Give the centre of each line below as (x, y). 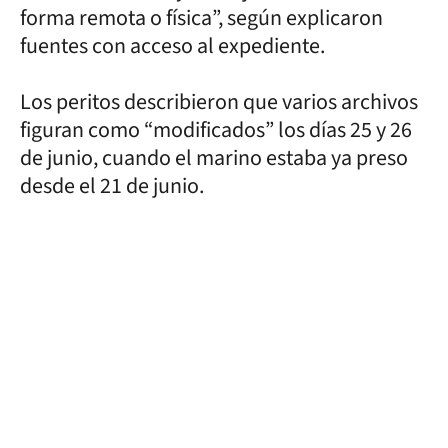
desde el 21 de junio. (112, 185)
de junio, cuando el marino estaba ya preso (214, 157)
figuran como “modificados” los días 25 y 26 (216, 129)
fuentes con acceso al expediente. (172, 45)
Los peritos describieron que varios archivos (219, 101)
